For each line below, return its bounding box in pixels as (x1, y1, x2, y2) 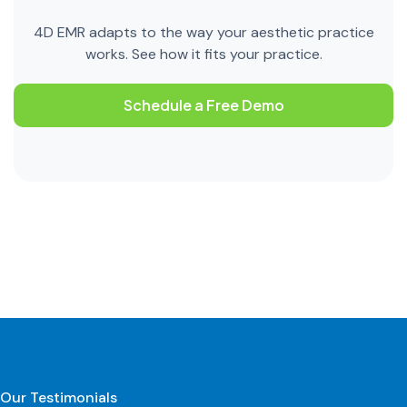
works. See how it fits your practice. (84, 44, 323, 64)
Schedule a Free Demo (123, 94, 284, 114)
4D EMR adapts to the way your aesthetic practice (33, 22, 374, 42)
